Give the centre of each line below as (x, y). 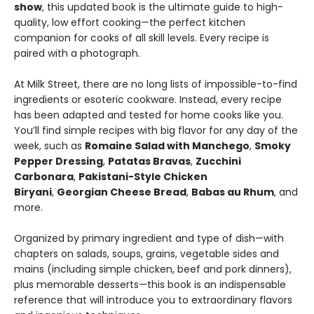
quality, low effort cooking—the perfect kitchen (130, 22)
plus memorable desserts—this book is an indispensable (150, 284)
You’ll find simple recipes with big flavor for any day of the (156, 130)
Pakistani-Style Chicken (143, 176)
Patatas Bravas (149, 161)
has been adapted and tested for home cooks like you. (149, 115)
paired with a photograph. (77, 53)
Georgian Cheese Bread (122, 192)
